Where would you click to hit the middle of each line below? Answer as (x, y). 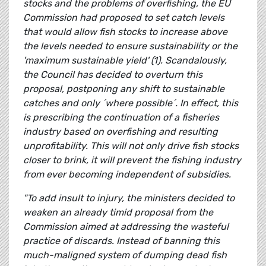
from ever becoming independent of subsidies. (127, 175)
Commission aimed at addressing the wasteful (126, 227)
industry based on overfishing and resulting (121, 132)
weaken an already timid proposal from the (118, 213)
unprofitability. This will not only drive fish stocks (131, 146)
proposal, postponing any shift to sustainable (124, 89)
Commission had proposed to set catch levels (124, 18)
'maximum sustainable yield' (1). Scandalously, (125, 61)
